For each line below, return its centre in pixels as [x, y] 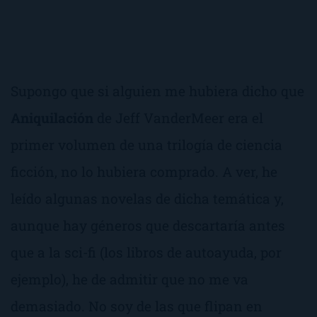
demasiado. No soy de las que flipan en [137, 306]
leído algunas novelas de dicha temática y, [147, 198]
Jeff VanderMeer [170, 117]
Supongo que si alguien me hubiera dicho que [157, 91]
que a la [38, 252]
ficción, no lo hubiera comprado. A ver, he [144, 171]
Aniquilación [52, 117]
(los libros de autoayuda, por [189, 252]
